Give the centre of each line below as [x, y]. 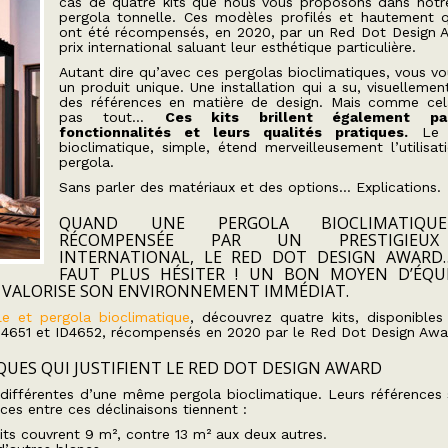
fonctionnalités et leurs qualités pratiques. [233, 132]
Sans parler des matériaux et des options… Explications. [250, 187]
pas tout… [112, 117]
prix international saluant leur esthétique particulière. [237, 47]
